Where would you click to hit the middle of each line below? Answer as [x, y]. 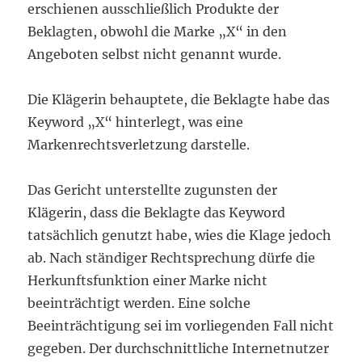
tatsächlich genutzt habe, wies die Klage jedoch [180, 236]
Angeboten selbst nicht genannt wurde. [155, 55]
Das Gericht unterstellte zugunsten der [153, 190]
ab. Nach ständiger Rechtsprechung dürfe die [172, 258]
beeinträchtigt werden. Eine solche [139, 303]
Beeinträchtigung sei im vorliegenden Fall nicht [181, 326]
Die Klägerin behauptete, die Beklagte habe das [179, 100]
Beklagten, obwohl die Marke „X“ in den [158, 32]
